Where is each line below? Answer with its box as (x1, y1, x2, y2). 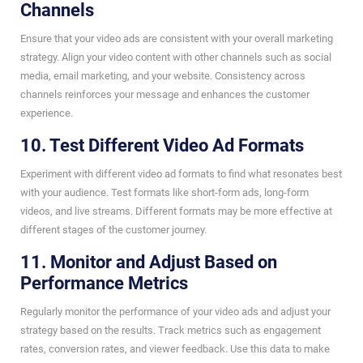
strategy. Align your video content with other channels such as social (20, 50, 331, 63)
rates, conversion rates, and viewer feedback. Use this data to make (20, 342, 330, 355)
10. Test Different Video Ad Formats (20, 135, 304, 156)
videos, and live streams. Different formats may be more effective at (20, 204, 332, 217)
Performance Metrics (20, 272, 188, 293)
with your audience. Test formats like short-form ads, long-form (20, 186, 309, 199)
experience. (20, 106, 73, 119)
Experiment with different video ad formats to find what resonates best (20, 167, 342, 180)
